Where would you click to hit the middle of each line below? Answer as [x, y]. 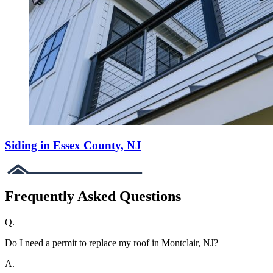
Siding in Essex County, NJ [73, 145]
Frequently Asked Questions [93, 197]
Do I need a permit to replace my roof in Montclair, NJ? [112, 243]
